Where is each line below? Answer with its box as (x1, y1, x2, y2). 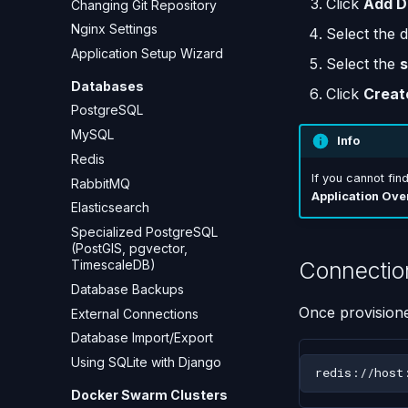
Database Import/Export (71, 330, 213, 346)
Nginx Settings (71, 21, 158, 37)
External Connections (71, 305, 199, 321)
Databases (71, 77, 144, 94)
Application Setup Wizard (71, 46, 223, 61)
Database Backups (71, 280, 184, 297)
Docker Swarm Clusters (71, 386, 228, 403)
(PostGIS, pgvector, (71, 240, 188, 256)
